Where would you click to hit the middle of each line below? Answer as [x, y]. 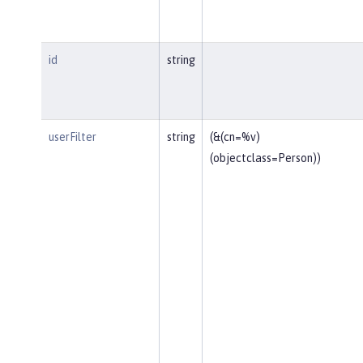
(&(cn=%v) [235, 137]
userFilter [72, 137]
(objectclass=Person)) [265, 158]
